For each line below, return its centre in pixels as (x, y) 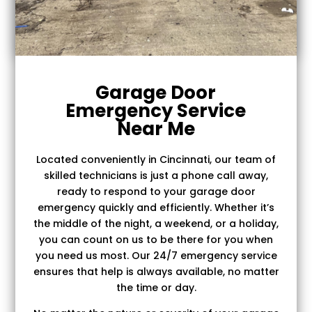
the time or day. (156, 287)
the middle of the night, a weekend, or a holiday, (156, 223)
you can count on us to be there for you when (156, 239)
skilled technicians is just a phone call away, (156, 175)
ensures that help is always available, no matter (156, 271)
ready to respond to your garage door (156, 191)
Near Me (156, 128)
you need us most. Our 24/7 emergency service (156, 255)
